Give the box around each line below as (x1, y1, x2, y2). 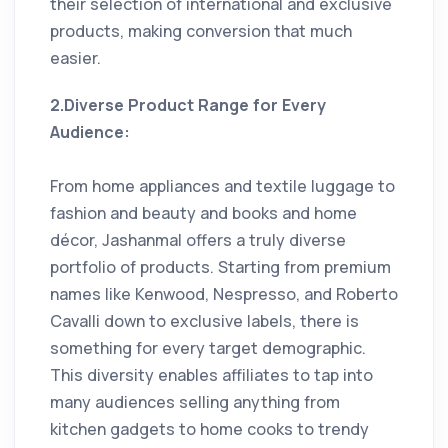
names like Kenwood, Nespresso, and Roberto (50, 282, 398, 305)
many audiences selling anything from (50, 390, 340, 413)
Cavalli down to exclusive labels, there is (50, 309, 359, 332)
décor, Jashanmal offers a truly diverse (50, 228, 346, 251)
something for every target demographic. (50, 336, 366, 359)
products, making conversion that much (50, 19, 352, 42)
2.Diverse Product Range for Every (50, 93, 326, 116)
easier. (50, 46, 101, 69)
